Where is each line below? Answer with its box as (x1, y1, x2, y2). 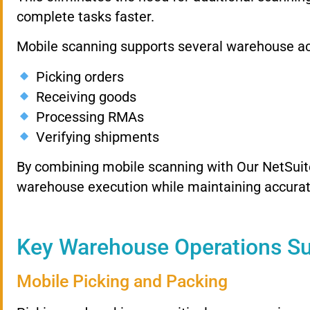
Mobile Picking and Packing (17, 271, 228, 291)
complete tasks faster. (17, 8, 154, 25)
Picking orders (32, 68, 124, 85)
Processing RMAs (32, 108, 144, 125)
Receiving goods (32, 88, 136, 105)
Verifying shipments (32, 128, 159, 145)
